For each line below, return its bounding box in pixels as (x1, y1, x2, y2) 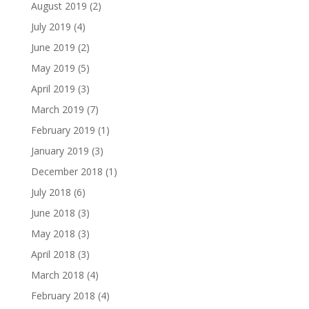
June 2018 (30, 206, 75, 219)
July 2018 (30, 186, 71, 199)
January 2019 (30, 144, 89, 157)
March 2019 (30, 103, 84, 116)
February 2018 (30, 289, 95, 302)
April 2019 (30, 82, 75, 95)
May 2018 (30, 227, 75, 240)
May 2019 (30, 61, 75, 74)
